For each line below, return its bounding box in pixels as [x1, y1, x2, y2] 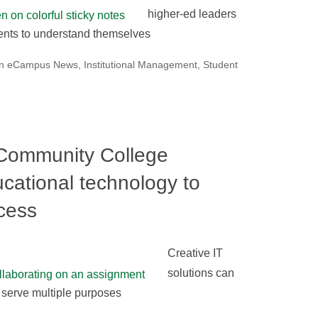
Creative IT [168, 246, 223, 259]
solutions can [168, 266, 234, 279]
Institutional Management [83, 60, 197, 71]
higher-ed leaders [148, 8, 236, 21]
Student [202, 60, 238, 71]
